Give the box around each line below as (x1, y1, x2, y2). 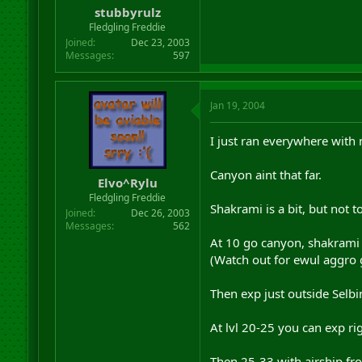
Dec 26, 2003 (130, 206, 190, 220)
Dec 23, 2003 (130, 35, 190, 49)
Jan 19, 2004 (209, 98, 265, 112)
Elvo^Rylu (97, 175, 158, 191)
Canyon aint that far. (209, 166, 322, 183)
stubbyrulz (94, 3, 161, 20)
